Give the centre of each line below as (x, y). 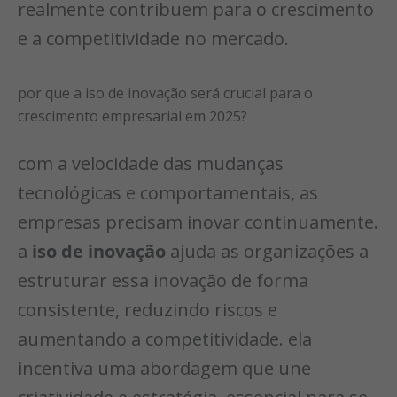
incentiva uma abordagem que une (164, 369)
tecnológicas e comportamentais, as (168, 193)
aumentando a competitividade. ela (165, 339)
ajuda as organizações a (267, 252)
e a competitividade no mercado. (153, 39)
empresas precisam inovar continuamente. (198, 222)
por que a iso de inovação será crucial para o (165, 93)
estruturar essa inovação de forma (163, 281)
